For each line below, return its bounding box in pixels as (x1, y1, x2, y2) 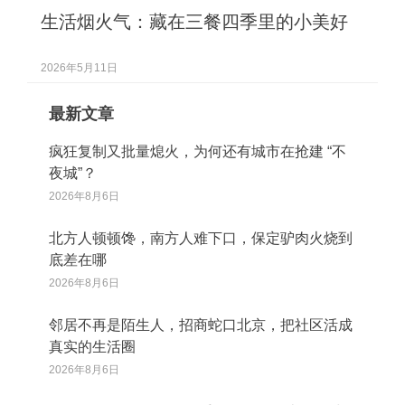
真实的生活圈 (49, 339, 136, 354)
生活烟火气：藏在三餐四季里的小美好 (41, 12, 348, 32)
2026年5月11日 (41, 61, 118, 74)
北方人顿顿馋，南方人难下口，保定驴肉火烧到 (49, 231, 353, 246)
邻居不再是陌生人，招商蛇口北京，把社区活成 (49, 317, 353, 333)
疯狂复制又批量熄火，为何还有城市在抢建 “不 (49, 144, 346, 159)
